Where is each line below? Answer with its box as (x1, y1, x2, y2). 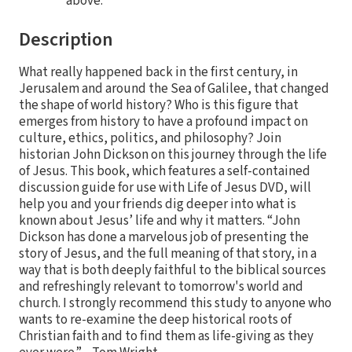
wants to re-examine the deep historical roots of (19, 310, 291, 329)
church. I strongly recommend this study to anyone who (19, 293, 332, 313)
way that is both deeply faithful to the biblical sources (19, 260, 326, 280)
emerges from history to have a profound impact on (19, 112, 308, 131)
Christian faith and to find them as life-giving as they (19, 326, 313, 346)
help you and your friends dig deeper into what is (19, 194, 296, 214)
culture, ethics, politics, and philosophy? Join (19, 128, 281, 148)
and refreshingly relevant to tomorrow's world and (19, 277, 303, 296)
